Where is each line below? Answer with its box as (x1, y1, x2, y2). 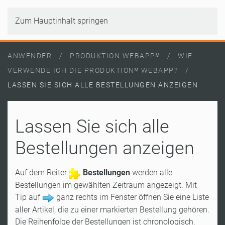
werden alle (130, 168, 172, 177)
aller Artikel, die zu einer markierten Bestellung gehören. (15, 204, 209, 214)
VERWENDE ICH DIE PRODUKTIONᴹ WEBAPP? (8, 66, 178, 74)
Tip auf (15, 192, 42, 202)
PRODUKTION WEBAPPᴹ (70, 52, 160, 60)
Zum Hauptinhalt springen (15, 16, 108, 26)
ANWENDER (8, 52, 52, 60)
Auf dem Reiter (15, 168, 69, 177)
